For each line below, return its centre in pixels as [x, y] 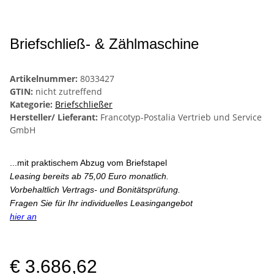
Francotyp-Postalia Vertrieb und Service [181, 117]
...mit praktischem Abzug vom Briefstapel [90, 162]
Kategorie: [32, 104]
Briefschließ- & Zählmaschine [104, 43]
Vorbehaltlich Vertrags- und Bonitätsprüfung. [95, 189]
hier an [23, 216]
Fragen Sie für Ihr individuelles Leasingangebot [101, 203]
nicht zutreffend [69, 91]
